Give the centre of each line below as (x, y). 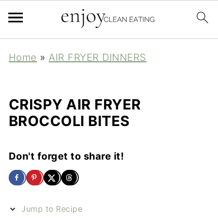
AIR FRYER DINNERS (98, 57)
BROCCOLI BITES (69, 121)
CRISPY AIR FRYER (75, 104)
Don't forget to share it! (66, 156)
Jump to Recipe (51, 209)
